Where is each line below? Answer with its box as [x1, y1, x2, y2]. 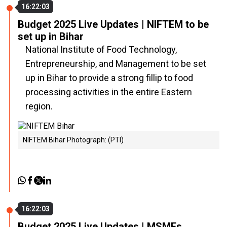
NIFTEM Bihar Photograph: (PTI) [23, 136, 124, 144]
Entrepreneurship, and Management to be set [25, 58, 206, 69]
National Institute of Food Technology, [25, 44, 177, 55]
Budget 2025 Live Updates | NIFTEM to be [18, 18, 209, 30]
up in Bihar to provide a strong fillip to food [25, 72, 193, 83]
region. [25, 101, 53, 111]
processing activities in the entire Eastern [25, 87, 192, 97]
